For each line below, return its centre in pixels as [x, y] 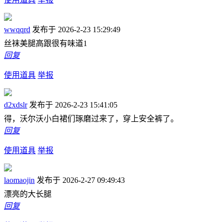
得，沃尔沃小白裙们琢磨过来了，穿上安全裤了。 [91, 119]
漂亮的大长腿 [28, 194]
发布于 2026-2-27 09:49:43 [81, 180]
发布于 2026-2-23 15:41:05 [73, 105]
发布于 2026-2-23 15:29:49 [76, 29]
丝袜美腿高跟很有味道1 [46, 43]
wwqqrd [17, 29]
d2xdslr [16, 105]
